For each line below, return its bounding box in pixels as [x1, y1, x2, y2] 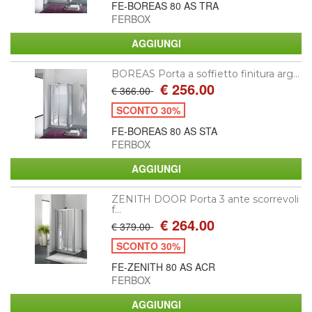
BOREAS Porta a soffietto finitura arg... [111, 67, 300, 80]
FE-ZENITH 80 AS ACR [111, 259, 216, 274]
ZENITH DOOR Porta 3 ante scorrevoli [111, 192, 299, 205]
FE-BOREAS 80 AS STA [111, 123, 218, 138]
